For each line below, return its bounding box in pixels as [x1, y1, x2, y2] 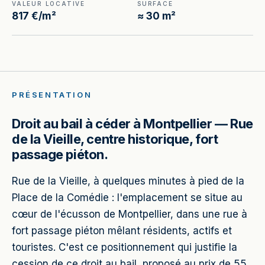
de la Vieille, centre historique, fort [12, 131, 218, 147]
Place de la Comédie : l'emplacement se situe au [12, 192, 243, 203]
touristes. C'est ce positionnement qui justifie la [12, 241, 237, 253]
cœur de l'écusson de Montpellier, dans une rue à [12, 208, 247, 220]
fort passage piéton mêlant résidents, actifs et [12, 225, 232, 237]
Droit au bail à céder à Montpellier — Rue [12, 116, 253, 131]
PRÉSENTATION [12, 90, 92, 99]
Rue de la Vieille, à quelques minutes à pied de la [12, 175, 244, 187]
